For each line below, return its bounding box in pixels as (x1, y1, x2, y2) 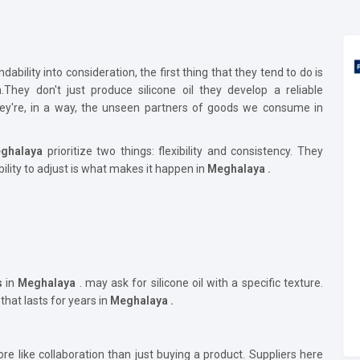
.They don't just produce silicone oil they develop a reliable (2, 83, 323, 96)
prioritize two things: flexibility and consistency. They (47, 144, 323, 157)
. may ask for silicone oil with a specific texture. (79, 276, 324, 289)
